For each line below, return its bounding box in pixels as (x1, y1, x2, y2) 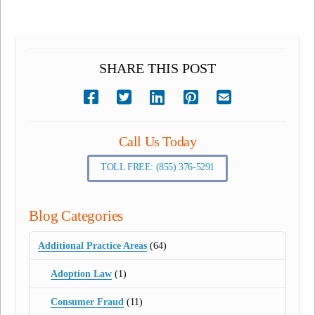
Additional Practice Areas (38, 240, 148, 251)
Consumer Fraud (50, 297, 124, 308)
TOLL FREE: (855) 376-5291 (100, 161, 215, 172)
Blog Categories (29, 207, 124, 225)
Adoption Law (50, 269, 112, 280)
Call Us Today (118, 133, 197, 149)
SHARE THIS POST (98, 60, 216, 76)
